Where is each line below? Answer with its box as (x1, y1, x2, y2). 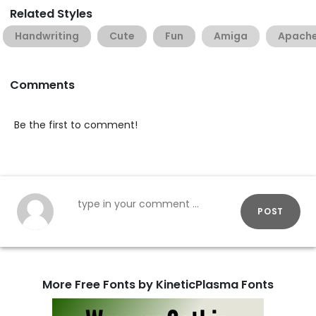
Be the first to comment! (14, 118, 138, 132)
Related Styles (10, 6, 92, 22)
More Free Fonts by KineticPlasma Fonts (42, 276, 274, 293)
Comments (10, 77, 75, 93)
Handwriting (15, 29, 79, 43)
